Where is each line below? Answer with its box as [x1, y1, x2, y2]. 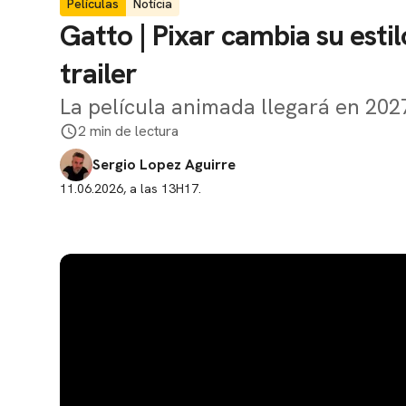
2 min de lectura [78, 121, 179, 140]
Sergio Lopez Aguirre [92, 155, 236, 174]
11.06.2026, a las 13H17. [60, 180, 201, 197]
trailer [60, 54, 137, 92]
